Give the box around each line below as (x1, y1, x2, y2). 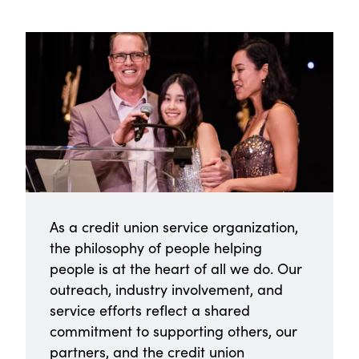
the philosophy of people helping (50, 238, 262, 258)
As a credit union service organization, (50, 217, 298, 237)
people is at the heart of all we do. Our (50, 259, 302, 279)
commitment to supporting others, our (50, 321, 297, 341)
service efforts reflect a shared (50, 301, 250, 321)
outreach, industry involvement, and (50, 280, 283, 300)
